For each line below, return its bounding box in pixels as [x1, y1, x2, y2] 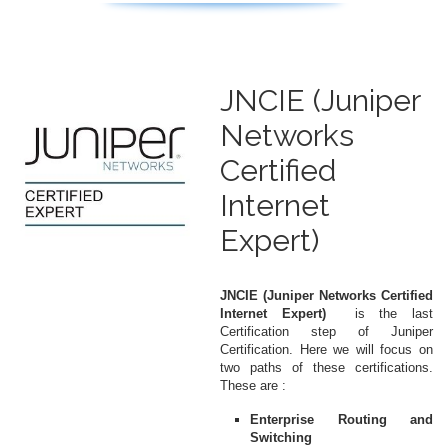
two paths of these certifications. [220, 359, 433, 375]
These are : [220, 377, 286, 393]
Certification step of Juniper [220, 323, 433, 339]
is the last [325, 305, 434, 321]
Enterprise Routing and [250, 411, 433, 427]
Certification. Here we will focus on [220, 341, 433, 357]
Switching [250, 429, 312, 445]
